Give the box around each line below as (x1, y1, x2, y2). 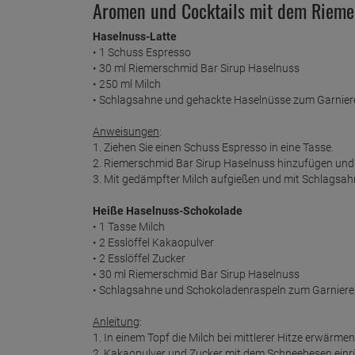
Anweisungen (93, 124, 159, 138)
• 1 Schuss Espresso (93, 45, 191, 59)
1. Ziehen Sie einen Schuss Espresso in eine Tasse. (93, 140, 334, 154)
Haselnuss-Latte (93, 29, 177, 43)
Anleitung (93, 315, 139, 328)
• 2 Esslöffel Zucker (93, 251, 185, 265)
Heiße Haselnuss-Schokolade (93, 204, 242, 217)
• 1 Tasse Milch (93, 219, 165, 233)
